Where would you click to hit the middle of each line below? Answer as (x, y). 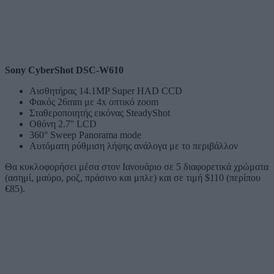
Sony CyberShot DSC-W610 (64, 70)
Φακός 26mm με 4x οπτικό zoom (94, 102)
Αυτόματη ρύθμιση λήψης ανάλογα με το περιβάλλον (134, 146)
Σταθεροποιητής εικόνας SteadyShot (100, 113)
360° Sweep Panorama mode (85, 135)
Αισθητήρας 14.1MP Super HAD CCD (106, 91)
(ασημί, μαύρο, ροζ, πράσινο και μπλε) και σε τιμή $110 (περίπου (133, 177)
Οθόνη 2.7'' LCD (63, 124)
